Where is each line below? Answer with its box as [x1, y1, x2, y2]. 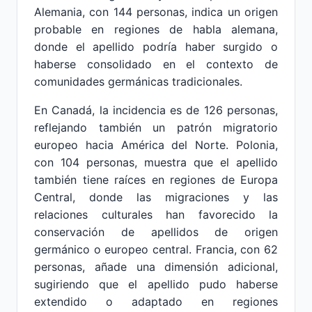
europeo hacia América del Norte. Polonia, [34, 138, 278, 152]
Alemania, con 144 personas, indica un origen [34, 5, 278, 19]
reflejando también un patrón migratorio [34, 120, 278, 134]
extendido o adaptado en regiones [34, 295, 278, 309]
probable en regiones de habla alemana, [34, 22, 278, 36]
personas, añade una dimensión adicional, [34, 260, 278, 274]
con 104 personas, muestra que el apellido [34, 155, 278, 169]
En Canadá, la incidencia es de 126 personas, [34, 103, 278, 117]
